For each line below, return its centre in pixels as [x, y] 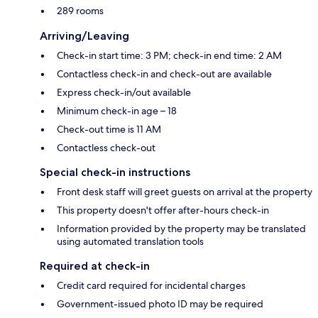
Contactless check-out [106, 148]
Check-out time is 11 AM [109, 130]
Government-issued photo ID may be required [160, 304]
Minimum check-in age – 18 [117, 111]
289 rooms [80, 11]
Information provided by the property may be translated [181, 229]
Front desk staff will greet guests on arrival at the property [185, 192]
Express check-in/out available [124, 93]
